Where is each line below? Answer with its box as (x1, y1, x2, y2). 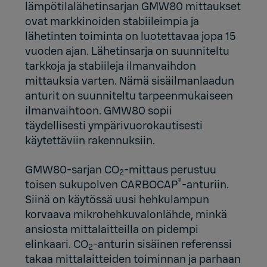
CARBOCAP (120, 177, 178, 192)
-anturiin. (182, 177, 229, 192)
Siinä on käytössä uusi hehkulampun (25, 192, 210, 207)
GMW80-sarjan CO (25, 162, 120, 177)
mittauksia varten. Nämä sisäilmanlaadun (25, 73, 235, 88)
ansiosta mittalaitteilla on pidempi (25, 222, 199, 237)
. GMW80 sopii (99, 103, 173, 118)
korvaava (25, 207, 74, 222)
